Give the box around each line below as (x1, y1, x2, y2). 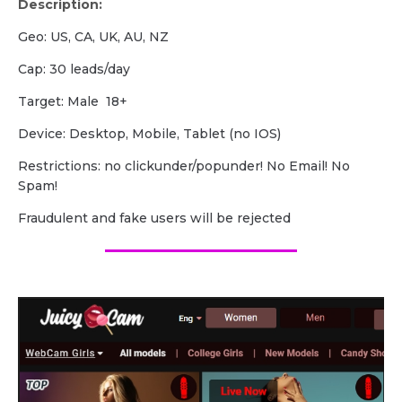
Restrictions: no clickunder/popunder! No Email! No (18, 157, 350, 174)
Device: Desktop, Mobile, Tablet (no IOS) (18, 125, 281, 142)
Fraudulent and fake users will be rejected (18, 209, 291, 226)
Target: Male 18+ (18, 92, 127, 109)
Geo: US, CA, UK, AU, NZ (18, 28, 169, 45)
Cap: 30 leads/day (18, 60, 130, 77)
